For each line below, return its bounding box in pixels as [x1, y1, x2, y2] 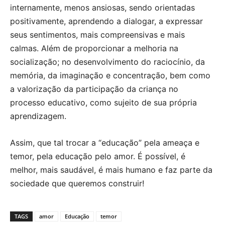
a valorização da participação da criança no [10, 83, 178, 94]
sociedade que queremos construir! [10, 178, 144, 188]
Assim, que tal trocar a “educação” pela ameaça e [10, 137, 199, 148]
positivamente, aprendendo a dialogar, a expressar [10, 16, 203, 26]
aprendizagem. [10, 110, 66, 121]
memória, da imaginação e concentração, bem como [10, 70, 210, 80]
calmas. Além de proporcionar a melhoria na [10, 43, 178, 53]
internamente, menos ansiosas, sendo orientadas [10, 2, 195, 13]
